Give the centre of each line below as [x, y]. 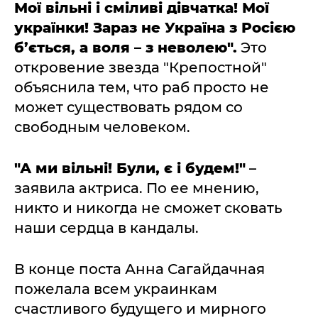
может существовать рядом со [128, 108]
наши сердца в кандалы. [106, 228]
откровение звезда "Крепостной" [141, 68]
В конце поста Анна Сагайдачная [139, 269]
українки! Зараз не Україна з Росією [155, 28]
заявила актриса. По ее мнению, [137, 188]
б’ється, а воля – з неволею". [126, 48]
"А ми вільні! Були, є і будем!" [130, 169]
